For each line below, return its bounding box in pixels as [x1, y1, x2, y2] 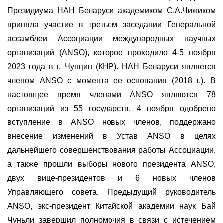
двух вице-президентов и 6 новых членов [7, 173, 216, 182]
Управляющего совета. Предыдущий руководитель [7, 187, 216, 196]
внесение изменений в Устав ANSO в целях [7, 131, 216, 140]
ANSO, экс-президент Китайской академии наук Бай [7, 201, 216, 210]
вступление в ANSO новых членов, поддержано [7, 117, 216, 126]
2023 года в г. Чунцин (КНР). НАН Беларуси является [7, 62, 216, 71]
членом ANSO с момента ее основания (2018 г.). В [7, 76, 216, 85]
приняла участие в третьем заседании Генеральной [7, 20, 216, 29]
